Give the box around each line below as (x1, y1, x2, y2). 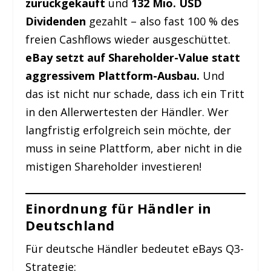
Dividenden (25, 14, 87, 28)
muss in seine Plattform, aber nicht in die (25, 141, 243, 155)
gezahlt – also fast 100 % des (86, 14, 240, 28)
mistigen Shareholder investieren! (25, 159, 202, 174)
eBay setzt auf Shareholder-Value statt (25, 50, 241, 65)
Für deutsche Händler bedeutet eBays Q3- (25, 241, 244, 256)
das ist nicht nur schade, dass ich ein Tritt (25, 87, 245, 101)
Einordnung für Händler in (25, 198, 212, 217)
